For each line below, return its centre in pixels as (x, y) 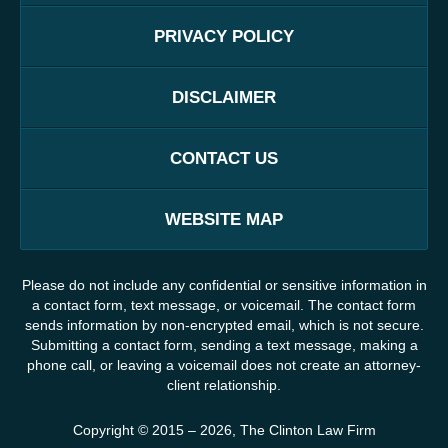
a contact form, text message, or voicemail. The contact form (224, 305)
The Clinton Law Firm (307, 430)
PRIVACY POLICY (224, 37)
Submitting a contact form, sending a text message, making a (224, 345)
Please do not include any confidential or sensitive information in (224, 285)
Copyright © (110, 430)
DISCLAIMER (224, 98)
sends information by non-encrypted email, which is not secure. (224, 325)
